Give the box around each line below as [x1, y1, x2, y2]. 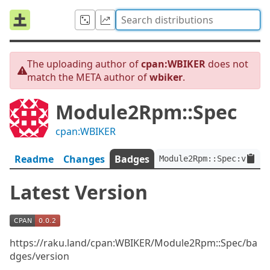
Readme [14, 152, 54, 166]
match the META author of [27, 71, 149, 84]
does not [206, 57, 248, 71]
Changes [63, 152, 105, 166]
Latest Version [10, 179, 148, 205]
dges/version [10, 250, 69, 263]
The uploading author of [27, 57, 141, 71]
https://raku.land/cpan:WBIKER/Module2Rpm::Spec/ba [10, 236, 257, 250]
